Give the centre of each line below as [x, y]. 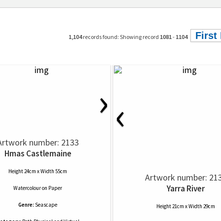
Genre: [26, 205]
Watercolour [27, 188]
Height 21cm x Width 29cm [186, 206]
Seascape [46, 205]
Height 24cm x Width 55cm [38, 171]
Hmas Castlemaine [38, 153]
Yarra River [186, 188]
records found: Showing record [121, 37]
